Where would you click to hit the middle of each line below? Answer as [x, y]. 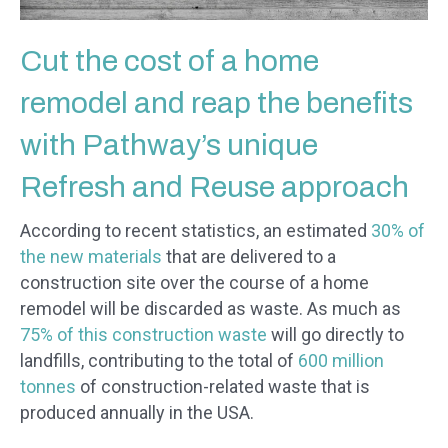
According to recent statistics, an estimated [195, 231]
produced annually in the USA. [137, 413]
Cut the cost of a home [169, 61]
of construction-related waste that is [223, 387]
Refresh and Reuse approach [214, 187]
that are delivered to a [251, 257]
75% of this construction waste [143, 335]
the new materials [93, 257]
